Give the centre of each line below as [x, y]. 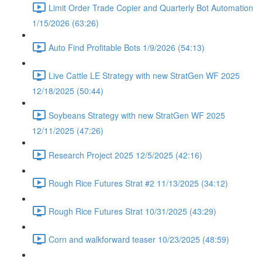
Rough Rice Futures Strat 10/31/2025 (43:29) [132, 211]
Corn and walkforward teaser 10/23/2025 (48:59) [139, 239]
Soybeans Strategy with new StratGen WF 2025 [137, 115]
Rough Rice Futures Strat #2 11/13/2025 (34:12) [138, 183]
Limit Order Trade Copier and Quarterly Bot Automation [151, 7]
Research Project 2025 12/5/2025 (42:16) [125, 155]
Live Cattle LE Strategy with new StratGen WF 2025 [144, 75]
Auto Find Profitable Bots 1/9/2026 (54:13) [127, 47]
